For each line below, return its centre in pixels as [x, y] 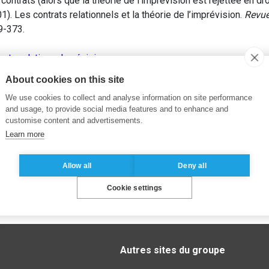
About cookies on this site [65, 80]
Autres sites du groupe [173, 250]
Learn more [25, 134]
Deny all [192, 165]
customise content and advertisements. [74, 120]
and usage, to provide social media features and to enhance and [117, 109]
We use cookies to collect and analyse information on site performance [129, 98]
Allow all [77, 165]
